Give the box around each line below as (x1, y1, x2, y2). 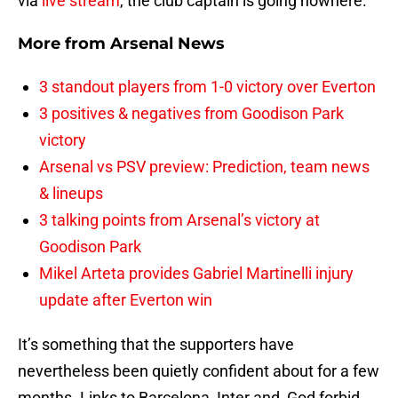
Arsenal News (110, 34, 225, 54)
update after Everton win (39, 291, 212, 310)
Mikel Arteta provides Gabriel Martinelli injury (39, 264, 354, 283)
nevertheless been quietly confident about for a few (18, 362, 379, 381)
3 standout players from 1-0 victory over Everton (39, 77, 376, 97)
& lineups (39, 184, 103, 203)
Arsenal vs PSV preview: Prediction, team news (39, 157, 370, 177)
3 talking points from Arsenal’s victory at (39, 211, 320, 230)
